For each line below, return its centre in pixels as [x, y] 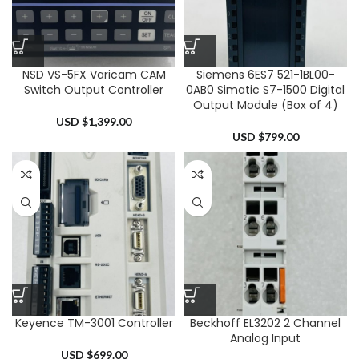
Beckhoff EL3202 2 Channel [265, 323]
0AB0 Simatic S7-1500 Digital [265, 90]
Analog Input [265, 338]
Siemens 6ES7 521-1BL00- [265, 75]
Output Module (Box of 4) [265, 105]
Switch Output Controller [94, 90]
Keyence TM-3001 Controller [94, 323]
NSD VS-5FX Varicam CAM [94, 75]
